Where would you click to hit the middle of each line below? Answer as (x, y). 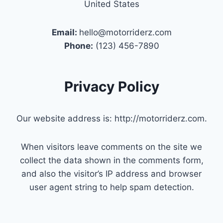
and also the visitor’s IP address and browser (111, 173)
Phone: (78, 46)
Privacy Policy (111, 86)
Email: (65, 32)
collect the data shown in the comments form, (111, 160)
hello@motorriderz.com (125, 32)
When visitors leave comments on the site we (111, 147)
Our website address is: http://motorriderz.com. (111, 118)
